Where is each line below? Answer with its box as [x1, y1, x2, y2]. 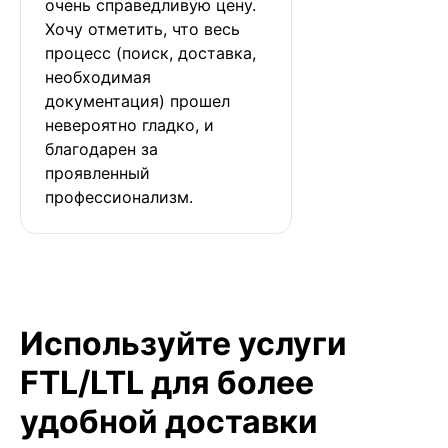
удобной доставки [20, 401, 318, 441]
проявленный [45, 162, 155, 183]
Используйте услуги [20, 323, 347, 363]
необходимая [45, 66, 156, 87]
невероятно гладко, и [45, 114, 219, 135]
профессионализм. [45, 186, 193, 207]
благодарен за [45, 138, 163, 159]
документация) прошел [45, 90, 235, 111]
